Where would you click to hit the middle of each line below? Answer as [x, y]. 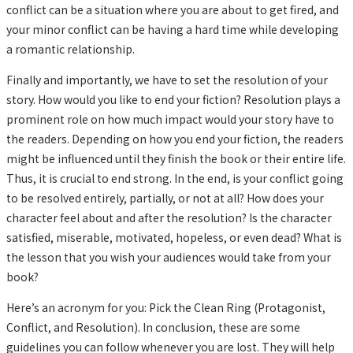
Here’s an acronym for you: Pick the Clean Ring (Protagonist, [166, 307]
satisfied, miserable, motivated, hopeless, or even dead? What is [174, 237]
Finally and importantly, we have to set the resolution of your [167, 79]
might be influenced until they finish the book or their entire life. [176, 158]
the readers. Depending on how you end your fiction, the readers [175, 138]
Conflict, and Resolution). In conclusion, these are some [153, 327]
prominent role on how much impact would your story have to [170, 119]
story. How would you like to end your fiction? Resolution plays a [173, 99]
